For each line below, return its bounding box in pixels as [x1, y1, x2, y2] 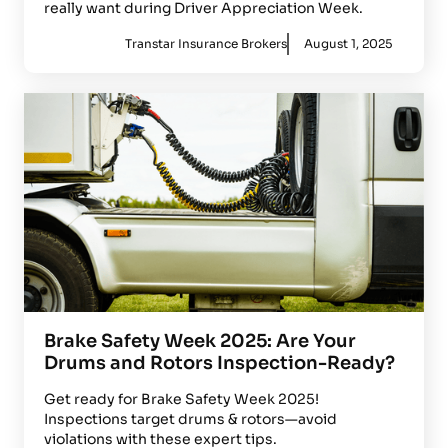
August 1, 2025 [303, 35, 392, 51]
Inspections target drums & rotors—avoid [44, 410, 337, 429]
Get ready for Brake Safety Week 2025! [44, 390, 319, 409]
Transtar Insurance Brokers [124, 35, 287, 51]
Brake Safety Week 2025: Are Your [44, 330, 356, 353]
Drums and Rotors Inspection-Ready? [44, 352, 395, 375]
